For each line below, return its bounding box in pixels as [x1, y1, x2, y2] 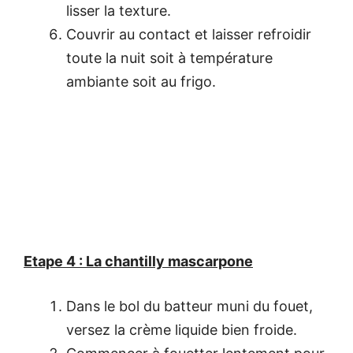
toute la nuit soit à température [66, 49, 273, 66]
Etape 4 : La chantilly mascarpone [24, 252, 253, 269]
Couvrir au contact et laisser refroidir [66, 25, 311, 43]
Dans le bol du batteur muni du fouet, [66, 297, 313, 314]
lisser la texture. [66, 2, 171, 19]
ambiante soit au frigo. [66, 72, 216, 90]
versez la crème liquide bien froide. [66, 321, 297, 338]
